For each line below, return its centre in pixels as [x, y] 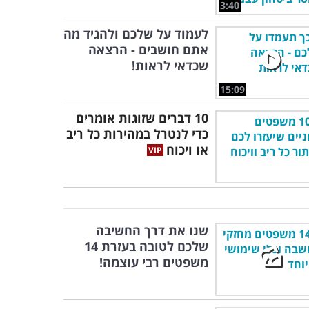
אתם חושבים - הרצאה [148, 50]
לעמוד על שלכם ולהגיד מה [136, 34]
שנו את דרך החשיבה [152, 230]
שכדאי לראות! [170, 66]
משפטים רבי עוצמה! [154, 262]
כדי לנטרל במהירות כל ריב [137, 134]
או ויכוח [187, 150]
